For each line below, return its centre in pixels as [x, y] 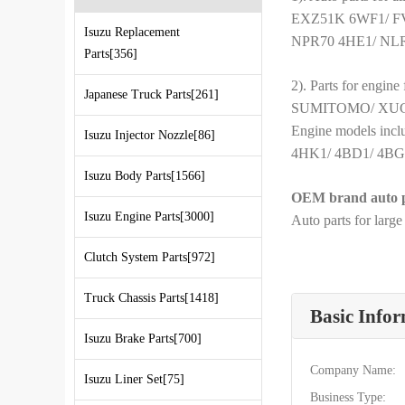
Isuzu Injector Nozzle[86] [150, 136]
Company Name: [353, 371]
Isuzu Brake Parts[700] [143, 339]
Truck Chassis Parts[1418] [151, 298]
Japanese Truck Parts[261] [151, 95]
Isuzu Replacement [132, 33]
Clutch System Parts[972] [150, 258]
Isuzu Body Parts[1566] [145, 176]
